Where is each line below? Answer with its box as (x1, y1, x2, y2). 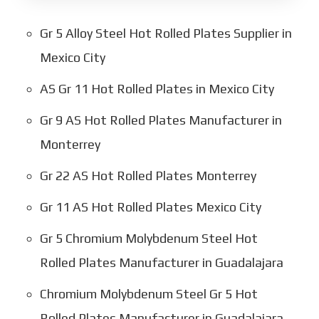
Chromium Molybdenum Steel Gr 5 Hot (39, 286, 258, 301)
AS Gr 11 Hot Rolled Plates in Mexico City (39, 80, 274, 96)
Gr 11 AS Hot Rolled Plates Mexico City (39, 199, 261, 214)
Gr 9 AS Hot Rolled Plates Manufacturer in (39, 112, 282, 127)
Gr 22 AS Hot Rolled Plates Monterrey (39, 167, 256, 183)
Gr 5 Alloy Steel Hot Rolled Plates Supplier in (39, 25, 292, 41)
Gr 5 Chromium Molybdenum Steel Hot (39, 230, 258, 246)
